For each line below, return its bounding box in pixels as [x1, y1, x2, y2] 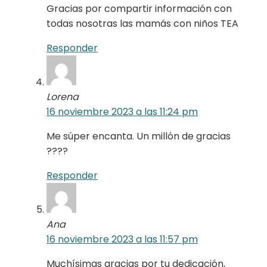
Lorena [46, 89, 79, 104]
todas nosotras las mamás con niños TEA [46, 16, 238, 30]
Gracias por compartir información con [46, 1, 232, 15]
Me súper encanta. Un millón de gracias [46, 129, 231, 143]
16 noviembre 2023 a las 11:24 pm [46, 104, 198, 119]
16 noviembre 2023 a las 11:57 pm [46, 232, 198, 246]
